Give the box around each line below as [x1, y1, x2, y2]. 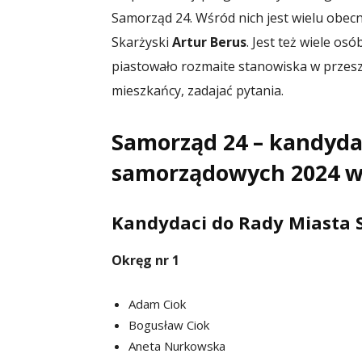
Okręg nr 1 [112, 250, 179, 269]
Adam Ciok [128, 295, 186, 312]
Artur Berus [172, 32, 246, 51]
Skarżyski [112, 32, 172, 51]
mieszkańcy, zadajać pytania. [112, 81, 284, 99]
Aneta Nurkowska [128, 337, 225, 354]
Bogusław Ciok [128, 316, 209, 333]
